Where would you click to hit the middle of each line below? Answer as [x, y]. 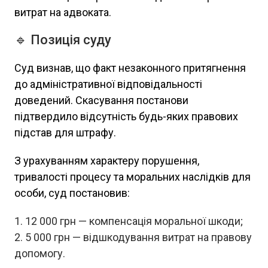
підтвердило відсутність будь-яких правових [126, 116]
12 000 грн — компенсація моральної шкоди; [134, 221]
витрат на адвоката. [63, 12]
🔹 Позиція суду [63, 40]
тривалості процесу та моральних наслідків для [133, 177]
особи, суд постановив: [72, 193]
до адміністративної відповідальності [108, 84]
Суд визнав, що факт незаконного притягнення [130, 68]
